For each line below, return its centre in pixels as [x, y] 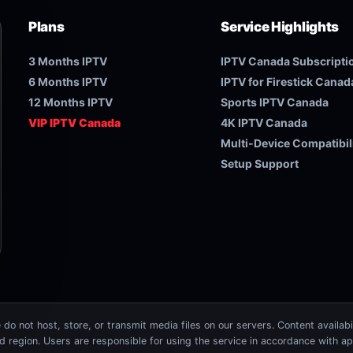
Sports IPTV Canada [275, 102]
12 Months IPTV [71, 102]
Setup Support [260, 163]
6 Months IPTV [68, 82]
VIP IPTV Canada [75, 123]
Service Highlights [280, 27]
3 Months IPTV [68, 61]
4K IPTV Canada [264, 123]
